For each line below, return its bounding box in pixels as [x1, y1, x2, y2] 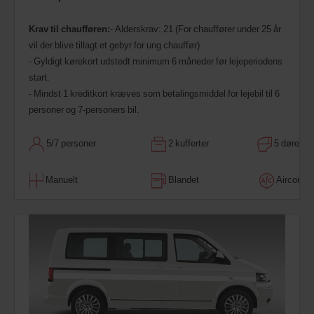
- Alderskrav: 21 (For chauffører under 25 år [110, 22, 281, 36]
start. [29, 71, 50, 84]
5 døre [272, 137, 299, 150]
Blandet [166, 173, 199, 186]
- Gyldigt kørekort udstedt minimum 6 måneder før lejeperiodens [29, 55, 282, 68]
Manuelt [43, 173, 78, 186]
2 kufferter [166, 137, 209, 150]
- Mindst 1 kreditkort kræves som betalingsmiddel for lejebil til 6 [29, 87, 280, 100]
